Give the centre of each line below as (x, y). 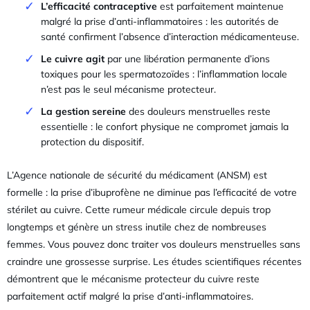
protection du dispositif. (92, 142)
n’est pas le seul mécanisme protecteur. (128, 90)
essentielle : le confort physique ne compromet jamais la (165, 127)
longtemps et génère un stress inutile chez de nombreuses (137, 227)
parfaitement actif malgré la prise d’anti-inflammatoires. (130, 297)
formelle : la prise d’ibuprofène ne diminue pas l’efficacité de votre (152, 193)
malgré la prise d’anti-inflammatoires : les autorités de (160, 22)
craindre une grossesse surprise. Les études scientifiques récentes (154, 262)
